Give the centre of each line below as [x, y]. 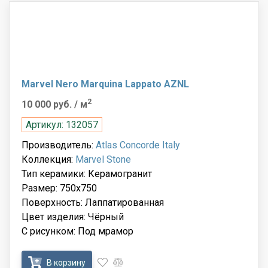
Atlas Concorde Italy [138, 145]
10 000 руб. [48, 104]
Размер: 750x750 [59, 188]
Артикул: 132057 [62, 124]
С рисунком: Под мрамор [77, 231]
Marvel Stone [103, 159]
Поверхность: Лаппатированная [93, 202]
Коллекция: [48, 159]
